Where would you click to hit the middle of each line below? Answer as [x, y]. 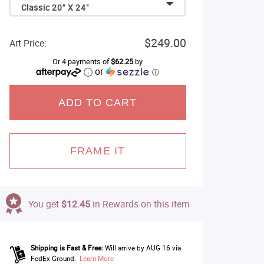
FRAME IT [98, 151]
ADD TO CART [98, 103]
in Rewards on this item [140, 204]
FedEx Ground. [53, 258]
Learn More [96, 258]
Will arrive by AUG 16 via [143, 248]
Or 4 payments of [82, 62]
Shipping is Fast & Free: [67, 248]
